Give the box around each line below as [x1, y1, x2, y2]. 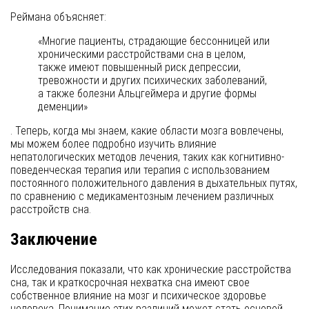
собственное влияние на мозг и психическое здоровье [10, 288, 266, 302]
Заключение [10, 229, 97, 249]
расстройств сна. [10, 202, 91, 216]
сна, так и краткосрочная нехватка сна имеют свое [10, 275, 250, 289]
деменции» [38, 99, 88, 113]
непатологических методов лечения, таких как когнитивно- [10, 150, 284, 163]
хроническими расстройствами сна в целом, [38, 47, 246, 61]
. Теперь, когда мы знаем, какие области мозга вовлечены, [10, 123, 283, 137]
